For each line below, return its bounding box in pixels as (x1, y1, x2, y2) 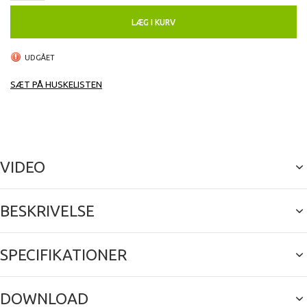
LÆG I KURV (132, 18, 175, 27)
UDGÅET (25, 53, 55, 62)
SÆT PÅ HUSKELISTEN (10, 79, 102, 90)
